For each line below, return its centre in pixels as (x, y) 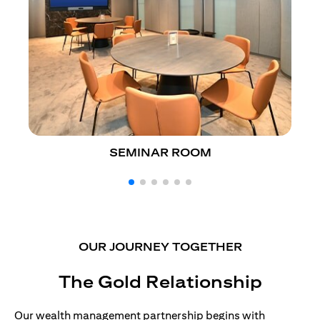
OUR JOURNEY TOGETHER (160, 246)
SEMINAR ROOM (160, 152)
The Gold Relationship (160, 281)
